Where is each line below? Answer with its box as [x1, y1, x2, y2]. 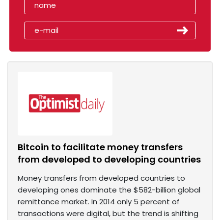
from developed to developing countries [18, 153, 201, 166]
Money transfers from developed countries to [18, 173, 185, 184]
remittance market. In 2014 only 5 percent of [18, 196, 180, 207]
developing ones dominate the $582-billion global [18, 185, 200, 195]
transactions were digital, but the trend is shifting [18, 208, 198, 219]
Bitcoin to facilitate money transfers [18, 141, 183, 154]
